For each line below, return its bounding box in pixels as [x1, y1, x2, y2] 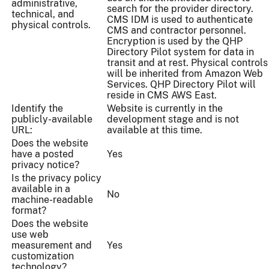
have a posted [11, 148, 74, 160]
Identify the [11, 103, 63, 115]
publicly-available [11, 113, 92, 125]
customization [11, 250, 74, 262]
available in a [11, 183, 70, 195]
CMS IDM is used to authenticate [107, 14, 253, 26]
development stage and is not [107, 113, 239, 125]
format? [11, 205, 46, 217]
